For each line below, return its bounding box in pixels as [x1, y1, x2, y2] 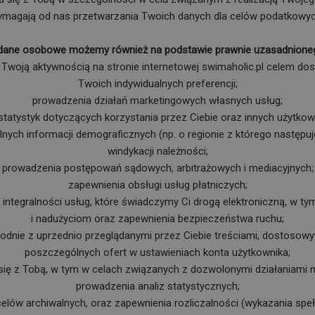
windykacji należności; [107, 144, 208, 157]
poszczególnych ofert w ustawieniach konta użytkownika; [25, 245, 290, 259]
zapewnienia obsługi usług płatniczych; [67, 178, 247, 191]
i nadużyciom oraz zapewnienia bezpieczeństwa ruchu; [31, 212, 284, 225]
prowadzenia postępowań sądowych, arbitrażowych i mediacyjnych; [1, 161, 314, 174]
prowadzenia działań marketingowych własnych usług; [32, 94, 283, 107]
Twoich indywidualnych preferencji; [77, 77, 238, 90]
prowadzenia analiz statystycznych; [75, 279, 240, 292]
